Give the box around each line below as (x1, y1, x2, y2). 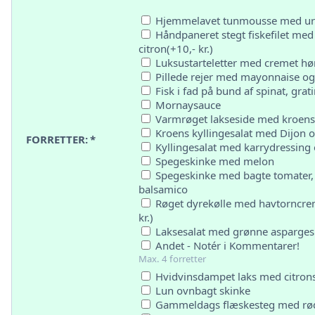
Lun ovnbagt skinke (153, 283, 250, 297)
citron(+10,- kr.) (139, 41, 213, 56)
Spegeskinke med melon (153, 154, 274, 168)
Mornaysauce (153, 98, 221, 112)
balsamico (139, 182, 188, 196)
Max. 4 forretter (139, 252, 206, 265)
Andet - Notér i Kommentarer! (153, 238, 300, 252)
